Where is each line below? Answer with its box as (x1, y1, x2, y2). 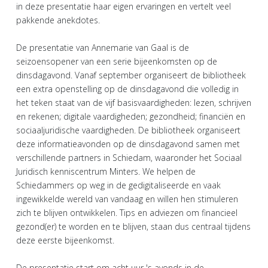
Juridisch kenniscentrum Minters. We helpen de (16, 165, 196, 177)
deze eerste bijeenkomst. (16, 234, 117, 246)
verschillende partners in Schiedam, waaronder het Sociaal (16, 151, 242, 163)
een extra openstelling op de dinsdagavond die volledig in (16, 83, 239, 95)
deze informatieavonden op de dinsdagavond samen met (16, 138, 240, 150)
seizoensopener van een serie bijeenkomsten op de (16, 55, 217, 67)
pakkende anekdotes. (16, 14, 100, 26)
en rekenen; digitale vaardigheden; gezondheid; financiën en (16, 110, 245, 122)
